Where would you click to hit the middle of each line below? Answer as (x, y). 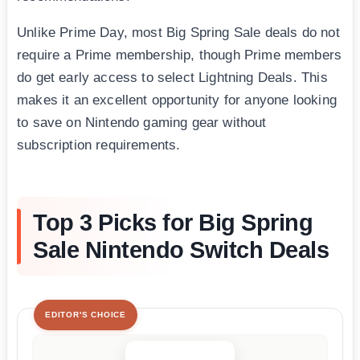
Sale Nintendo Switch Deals (181, 250)
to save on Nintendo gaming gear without (142, 123)
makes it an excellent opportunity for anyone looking (177, 100)
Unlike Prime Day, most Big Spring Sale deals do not (178, 33)
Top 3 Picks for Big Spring (173, 223)
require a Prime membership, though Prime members (180, 55)
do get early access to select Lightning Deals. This (172, 78)
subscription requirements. (99, 145)
